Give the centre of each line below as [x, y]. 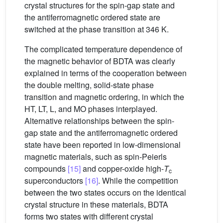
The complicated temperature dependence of [103, 49]
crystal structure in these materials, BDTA [96, 205]
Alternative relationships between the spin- [99, 121]
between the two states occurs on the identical [105, 193]
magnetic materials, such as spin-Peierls [96, 157]
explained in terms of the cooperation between [106, 73]
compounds [46, 169]
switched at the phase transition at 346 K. [97, 29]
